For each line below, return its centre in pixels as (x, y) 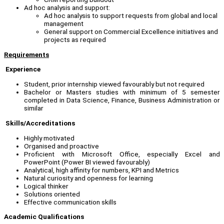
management (64, 24)
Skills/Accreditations (40, 123)
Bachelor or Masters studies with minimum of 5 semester (122, 92)
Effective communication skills (70, 202)
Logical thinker (46, 186)
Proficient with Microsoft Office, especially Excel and (122, 154)
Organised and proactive (61, 146)
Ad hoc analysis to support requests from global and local (131, 16)
